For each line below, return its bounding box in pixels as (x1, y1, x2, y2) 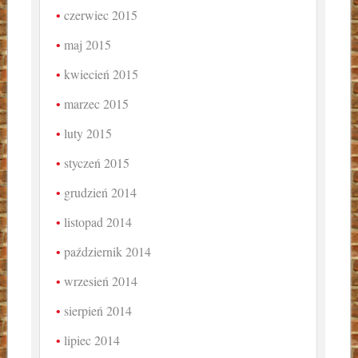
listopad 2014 (64, 213, 133, 231)
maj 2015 (64, 36, 112, 54)
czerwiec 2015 (64, 6, 138, 24)
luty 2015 (64, 125, 113, 142)
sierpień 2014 (64, 302, 133, 320)
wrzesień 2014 (64, 272, 138, 290)
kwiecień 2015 (64, 66, 139, 83)
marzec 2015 (64, 95, 129, 113)
